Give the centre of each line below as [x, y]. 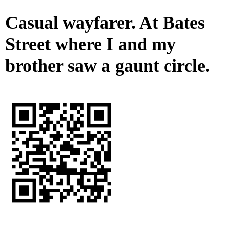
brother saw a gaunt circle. [107, 66]
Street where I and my [90, 44]
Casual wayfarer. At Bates [105, 23]
